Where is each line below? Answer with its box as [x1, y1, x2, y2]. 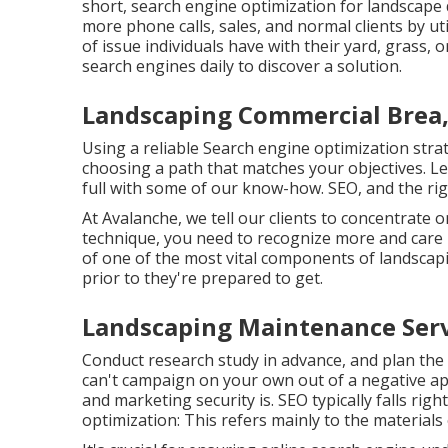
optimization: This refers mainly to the [82, 409, 373, 431]
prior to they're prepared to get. [82, 267, 323, 289]
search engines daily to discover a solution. [82, 55, 402, 77]
